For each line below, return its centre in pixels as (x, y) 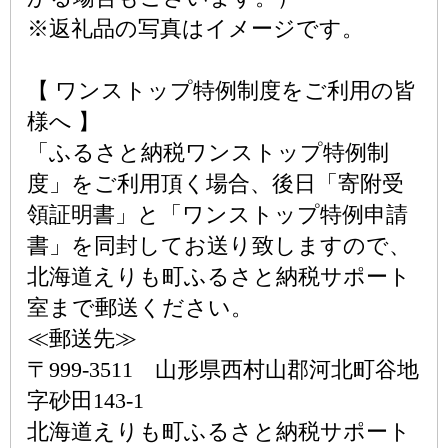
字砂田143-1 (85, 400)
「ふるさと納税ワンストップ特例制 (208, 152)
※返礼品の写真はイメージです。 (195, 28)
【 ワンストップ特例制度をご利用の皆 (221, 90)
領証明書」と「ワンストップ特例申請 (217, 214)
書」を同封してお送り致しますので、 (219, 245)
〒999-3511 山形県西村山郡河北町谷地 (223, 369)
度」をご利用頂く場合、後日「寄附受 (215, 183)
